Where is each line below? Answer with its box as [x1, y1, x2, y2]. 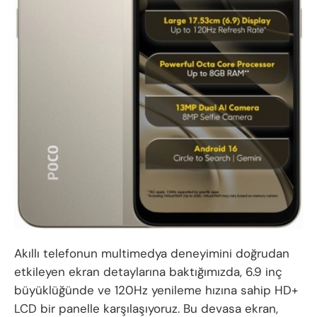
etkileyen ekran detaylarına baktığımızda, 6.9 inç [14, 264, 282, 280]
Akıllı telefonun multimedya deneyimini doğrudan [14, 246, 289, 262]
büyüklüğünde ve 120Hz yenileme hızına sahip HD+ [14, 282, 298, 299]
